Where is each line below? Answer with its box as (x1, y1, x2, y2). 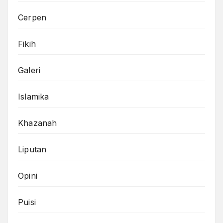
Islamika (18, 92, 49, 102)
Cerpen (18, 12, 47, 23)
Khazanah (18, 118, 57, 128)
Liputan (18, 144, 47, 155)
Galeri (18, 65, 41, 76)
